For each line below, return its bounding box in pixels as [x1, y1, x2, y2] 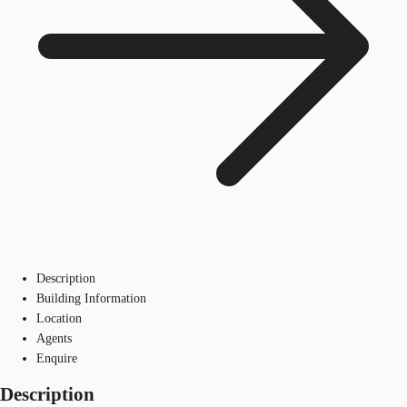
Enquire [36, 351, 77, 365]
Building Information [36, 291, 146, 305]
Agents [36, 331, 72, 345]
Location [36, 311, 82, 325]
